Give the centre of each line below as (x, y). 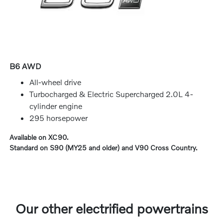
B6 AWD (26, 66)
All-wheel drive (56, 82)
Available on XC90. (39, 137)
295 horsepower (59, 118)
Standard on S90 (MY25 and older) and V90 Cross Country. (104, 148)
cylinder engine (56, 106)
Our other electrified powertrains (111, 209)
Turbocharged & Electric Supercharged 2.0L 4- (111, 94)
